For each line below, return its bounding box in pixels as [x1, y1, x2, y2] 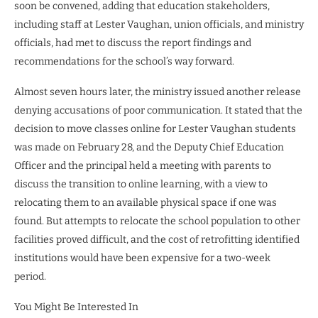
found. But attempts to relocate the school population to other [14, 214, 300, 227]
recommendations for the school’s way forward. [14, 55, 234, 67]
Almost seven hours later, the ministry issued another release [14, 85, 301, 98]
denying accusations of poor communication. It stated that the [14, 104, 302, 116]
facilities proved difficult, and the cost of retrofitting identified [14, 233, 300, 246]
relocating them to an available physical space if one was [14, 196, 277, 209]
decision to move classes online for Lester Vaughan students [14, 122, 296, 135]
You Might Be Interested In [14, 300, 138, 313]
